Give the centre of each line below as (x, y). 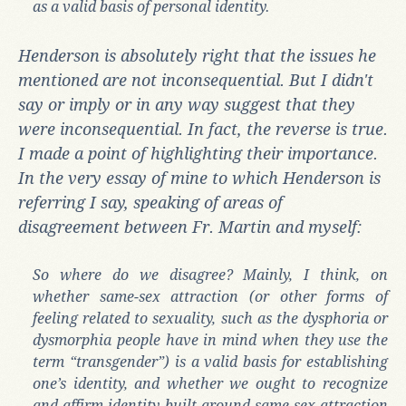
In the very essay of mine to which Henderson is (199, 178)
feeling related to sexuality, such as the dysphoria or (210, 318)
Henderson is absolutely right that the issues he (197, 55)
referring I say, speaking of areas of (150, 202)
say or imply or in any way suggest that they (187, 104)
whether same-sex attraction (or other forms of (210, 296)
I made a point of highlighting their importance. (198, 153)
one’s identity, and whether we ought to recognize (210, 383)
